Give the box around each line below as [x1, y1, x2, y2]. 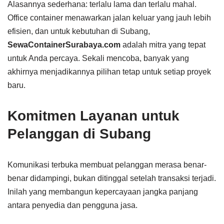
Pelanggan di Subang [7, 126, 151, 141]
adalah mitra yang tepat [120, 40, 205, 49]
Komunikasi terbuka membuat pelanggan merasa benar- [7, 160, 206, 169]
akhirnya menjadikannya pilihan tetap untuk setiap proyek [7, 67, 211, 76]
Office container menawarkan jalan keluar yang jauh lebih [7, 13, 211, 22]
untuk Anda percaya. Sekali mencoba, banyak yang [7, 54, 189, 62]
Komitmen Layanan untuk [7, 108, 179, 123]
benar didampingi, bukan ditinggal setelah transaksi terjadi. [7, 174, 216, 182]
